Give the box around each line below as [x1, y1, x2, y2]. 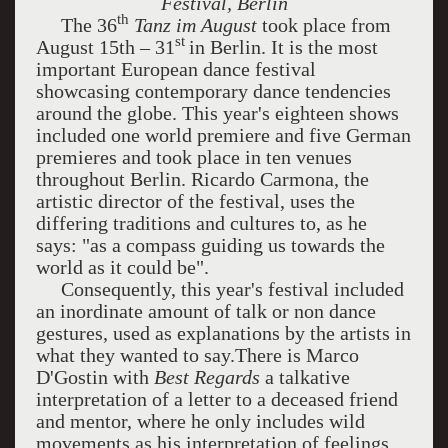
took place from [256, 14, 391, 36]
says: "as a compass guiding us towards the [35, 234, 385, 256]
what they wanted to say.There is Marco [35, 344, 359, 366]
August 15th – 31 [35, 36, 175, 58]
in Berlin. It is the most [188, 36, 378, 58]
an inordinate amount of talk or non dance [35, 300, 376, 322]
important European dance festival [35, 58, 316, 80]
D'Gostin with [35, 366, 154, 388]
